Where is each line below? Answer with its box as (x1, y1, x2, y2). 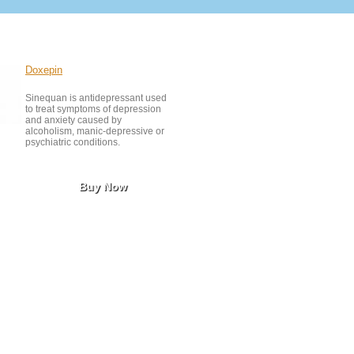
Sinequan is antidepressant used (25, 92, 167, 104)
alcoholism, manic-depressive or (25, 126, 164, 137)
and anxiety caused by (25, 115, 122, 126)
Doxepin (25, 64, 62, 76)
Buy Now (79, 180, 137, 193)
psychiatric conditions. (25, 137, 120, 148)
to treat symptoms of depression (25, 104, 161, 115)
